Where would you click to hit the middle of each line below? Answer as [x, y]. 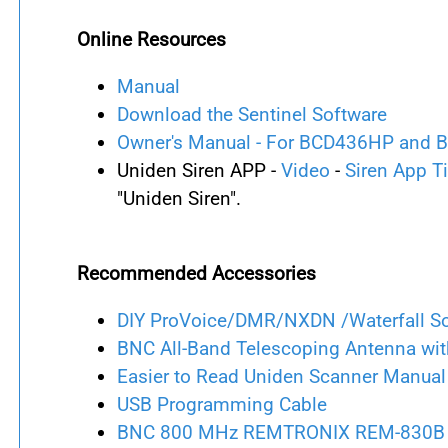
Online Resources [151, 40]
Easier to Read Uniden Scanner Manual [281, 377]
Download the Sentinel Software [252, 115]
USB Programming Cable [222, 405]
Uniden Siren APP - [199, 171]
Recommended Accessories [196, 274]
